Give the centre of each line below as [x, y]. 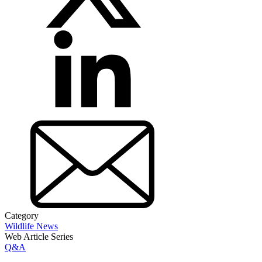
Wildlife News [31, 226]
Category [22, 215]
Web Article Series [39, 236]
